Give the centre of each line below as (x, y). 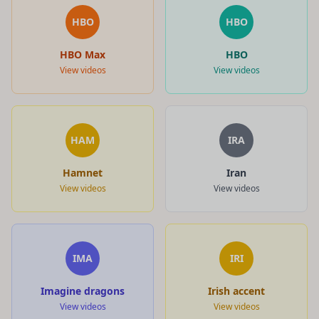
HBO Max (83, 54)
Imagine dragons (83, 291)
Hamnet (83, 172)
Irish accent (236, 291)
